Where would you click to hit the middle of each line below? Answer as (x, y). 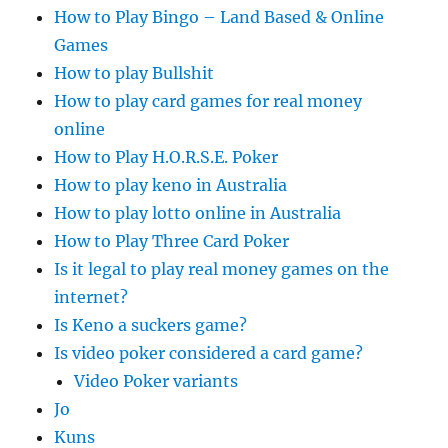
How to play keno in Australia (171, 185)
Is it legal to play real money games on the (222, 269)
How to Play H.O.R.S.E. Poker (166, 157)
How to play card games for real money (208, 101)
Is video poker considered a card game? (209, 353)
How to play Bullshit (134, 73)
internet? (91, 297)
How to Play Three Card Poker (172, 241)
